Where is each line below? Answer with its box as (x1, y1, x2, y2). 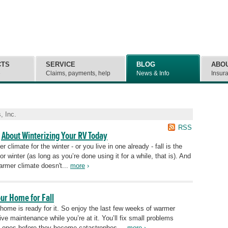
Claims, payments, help (46, 70, 110, 77)
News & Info (136, 70, 169, 77)
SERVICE (46, 61, 75, 68)
